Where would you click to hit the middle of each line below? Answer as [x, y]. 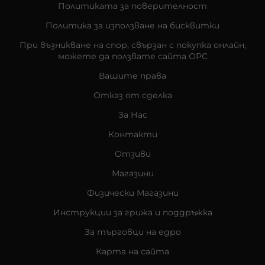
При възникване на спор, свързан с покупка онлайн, [132, 45]
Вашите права [132, 75]
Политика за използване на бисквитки [132, 25]
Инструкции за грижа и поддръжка [132, 212]
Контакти [132, 134]
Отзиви [132, 153]
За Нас [132, 114]
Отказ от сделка [132, 95]
